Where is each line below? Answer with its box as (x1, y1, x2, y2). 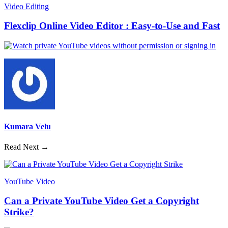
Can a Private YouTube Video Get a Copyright (4, 195, 199, 207)
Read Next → (4, 142, 49, 151)
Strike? (4, 207, 34, 218)
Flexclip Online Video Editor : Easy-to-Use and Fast (4, 20, 220, 32)
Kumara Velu (4, 122, 51, 131)
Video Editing (4, 2, 49, 11)
